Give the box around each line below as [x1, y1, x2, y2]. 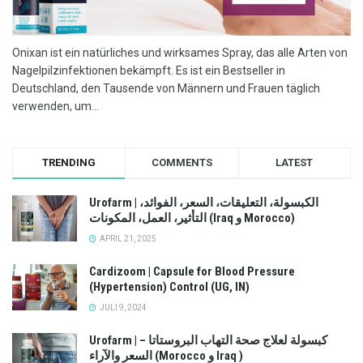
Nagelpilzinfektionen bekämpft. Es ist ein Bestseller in [12, 64, 285, 77]
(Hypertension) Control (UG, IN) [89, 280, 250, 294]
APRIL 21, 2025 [98, 234, 156, 243]
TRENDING [42, 156, 96, 169]
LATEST [275, 156, 314, 169]
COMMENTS [151, 156, 212, 169]
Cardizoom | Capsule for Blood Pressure [89, 264, 295, 279]
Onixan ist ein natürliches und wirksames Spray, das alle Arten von [12, 46, 348, 59]
